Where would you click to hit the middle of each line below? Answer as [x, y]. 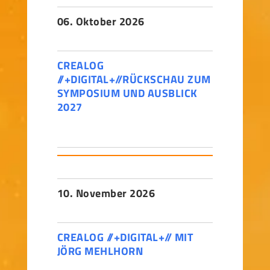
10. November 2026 [106, 193]
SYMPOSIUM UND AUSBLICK [127, 93]
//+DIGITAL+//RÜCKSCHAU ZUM [134, 79]
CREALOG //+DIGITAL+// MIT [125, 237]
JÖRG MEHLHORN [100, 251]
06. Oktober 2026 [101, 21]
